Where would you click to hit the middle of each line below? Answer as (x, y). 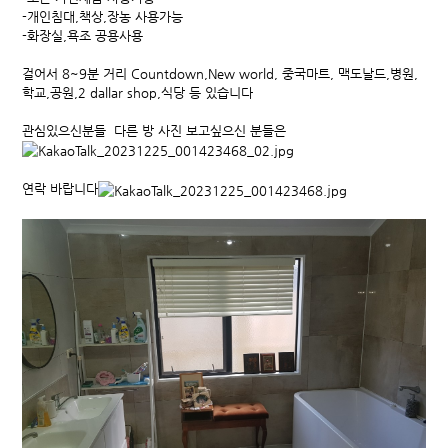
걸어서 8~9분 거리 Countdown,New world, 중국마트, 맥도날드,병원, (220, 73)
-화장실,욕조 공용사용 (82, 35)
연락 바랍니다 (60, 189)
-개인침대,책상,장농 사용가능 (102, 16)
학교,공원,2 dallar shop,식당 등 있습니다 (137, 92)
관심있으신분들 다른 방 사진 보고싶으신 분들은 (154, 130)
